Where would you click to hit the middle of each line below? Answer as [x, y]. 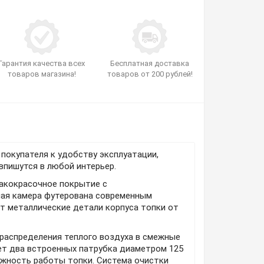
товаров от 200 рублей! [150, 74]
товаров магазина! [42, 74]
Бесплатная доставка [150, 63]
